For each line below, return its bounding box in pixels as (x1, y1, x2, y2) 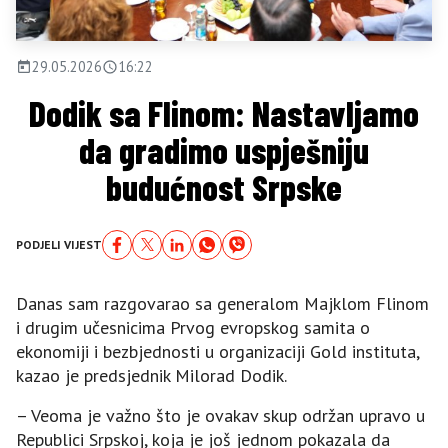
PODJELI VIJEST (16, 236, 102, 252)
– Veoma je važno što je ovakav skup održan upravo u (16, 403, 425, 427)
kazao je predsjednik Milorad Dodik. (16, 363, 287, 387)
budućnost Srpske (106, 165, 342, 208)
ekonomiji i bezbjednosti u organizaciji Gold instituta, (16, 339, 419, 363)
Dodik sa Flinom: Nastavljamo (29, 91, 419, 134)
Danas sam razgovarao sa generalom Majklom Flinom (16, 291, 429, 315)
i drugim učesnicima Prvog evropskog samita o (16, 315, 370, 339)
